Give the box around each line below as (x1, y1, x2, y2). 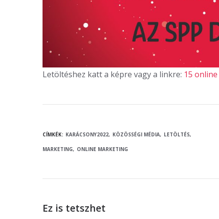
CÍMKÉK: (43, 131, 63, 138)
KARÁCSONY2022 (66, 131, 109, 138)
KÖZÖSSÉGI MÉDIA (112, 131, 160, 138)
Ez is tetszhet (43, 201, 106, 215)
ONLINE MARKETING (77, 145, 128, 153)
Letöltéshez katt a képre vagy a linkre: (43, 69, 184, 80)
